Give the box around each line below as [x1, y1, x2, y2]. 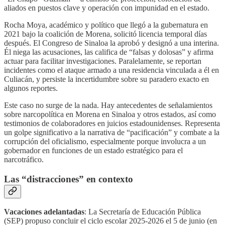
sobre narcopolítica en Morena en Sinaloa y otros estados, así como [4, 110, 216, 119]
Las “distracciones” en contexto [4, 173, 133, 184]
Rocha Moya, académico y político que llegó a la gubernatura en [4, 21, 208, 30]
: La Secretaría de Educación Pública [84, 207, 201, 216]
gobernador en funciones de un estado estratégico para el [4, 146, 183, 155]
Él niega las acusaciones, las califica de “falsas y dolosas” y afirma [4, 48, 213, 57]
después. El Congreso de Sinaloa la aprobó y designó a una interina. [4, 39, 219, 48]
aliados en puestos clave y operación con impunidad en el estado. [4, 4, 209, 13]
